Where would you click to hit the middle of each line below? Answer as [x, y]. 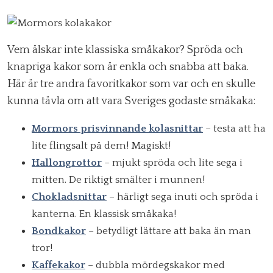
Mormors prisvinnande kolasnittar [117, 129]
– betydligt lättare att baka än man [168, 231]
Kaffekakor [58, 265]
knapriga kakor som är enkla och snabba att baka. [128, 67]
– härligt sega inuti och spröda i [183, 197]
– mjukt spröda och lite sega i [173, 163]
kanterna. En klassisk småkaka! [104, 214]
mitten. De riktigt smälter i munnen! [118, 180]
